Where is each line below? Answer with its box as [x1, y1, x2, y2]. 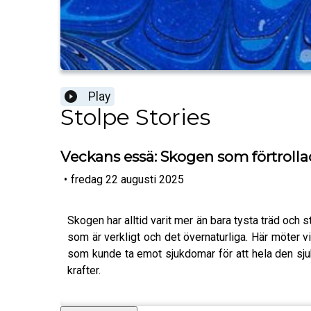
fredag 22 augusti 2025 [71, 172, 184, 186]
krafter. [67, 263, 101, 277]
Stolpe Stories [60, 103, 210, 131]
